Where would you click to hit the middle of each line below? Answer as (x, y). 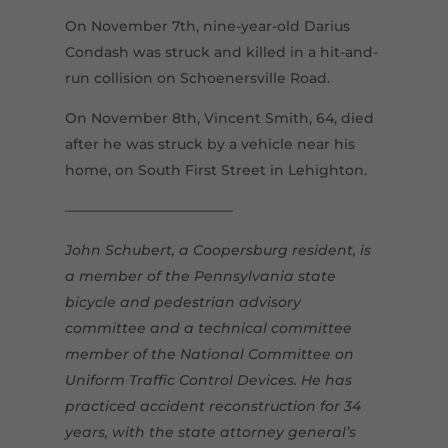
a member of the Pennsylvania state (200, 276)
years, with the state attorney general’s (210, 432)
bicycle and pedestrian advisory (182, 302)
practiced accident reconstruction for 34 (212, 406)
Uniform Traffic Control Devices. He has (208, 380)
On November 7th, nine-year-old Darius (207, 26)
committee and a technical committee (208, 328)
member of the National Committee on (209, 354)
